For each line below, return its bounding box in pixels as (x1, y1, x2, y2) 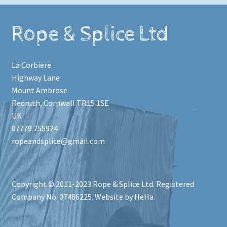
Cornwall (43, 98, 75, 108)
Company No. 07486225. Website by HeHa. (11, 191, 155, 202)
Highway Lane (11, 72, 60, 83)
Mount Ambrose (11, 85, 67, 96)
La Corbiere (11, 60, 51, 70)
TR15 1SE (76, 98, 109, 108)
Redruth (11, 98, 40, 108)
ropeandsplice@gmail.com (11, 136, 105, 146)
